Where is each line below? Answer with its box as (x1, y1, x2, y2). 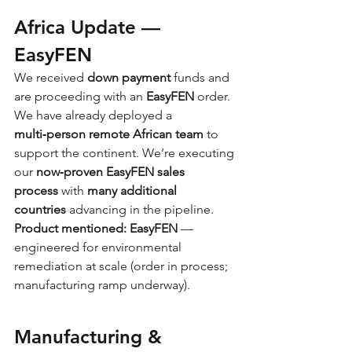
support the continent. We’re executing (14, 145, 237, 161)
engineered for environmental (14, 240, 185, 255)
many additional (87, 183, 180, 199)
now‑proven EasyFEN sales (36, 164, 188, 180)
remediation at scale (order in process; (14, 258, 231, 274)
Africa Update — (14, 16, 166, 39)
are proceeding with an (14, 89, 146, 104)
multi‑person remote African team (14, 126, 203, 142)
